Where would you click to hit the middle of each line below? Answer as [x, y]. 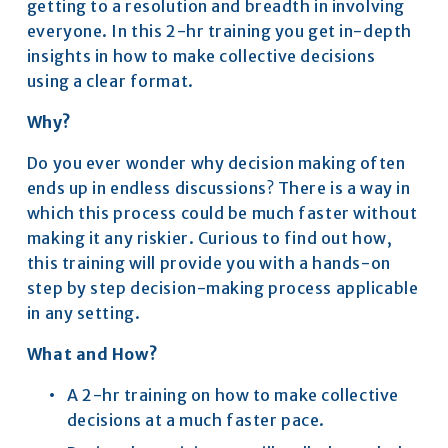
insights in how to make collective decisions [201, 55]
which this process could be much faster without [222, 212]
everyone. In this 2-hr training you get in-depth [219, 30]
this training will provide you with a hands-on [208, 262]
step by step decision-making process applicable [222, 287]
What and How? [92, 353]
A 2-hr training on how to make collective [232, 394]
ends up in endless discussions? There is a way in [218, 187]
